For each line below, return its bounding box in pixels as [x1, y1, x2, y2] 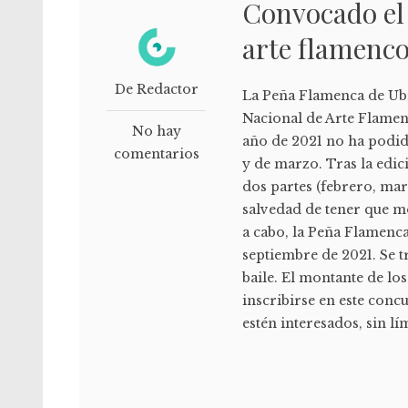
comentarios [113, 145, 199, 162]
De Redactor [114, 80, 199, 97]
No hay [131, 122, 181, 139]
